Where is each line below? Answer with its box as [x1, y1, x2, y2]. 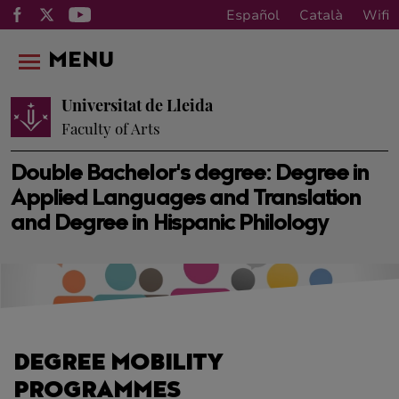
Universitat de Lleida [61, 94, 213, 116]
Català [299, 5, 343, 24]
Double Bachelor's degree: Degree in [11, 164, 370, 185]
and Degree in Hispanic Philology [11, 214, 329, 235]
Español [226, 5, 280, 24]
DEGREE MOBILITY [13, 354, 223, 375]
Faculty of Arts [61, 118, 160, 138]
